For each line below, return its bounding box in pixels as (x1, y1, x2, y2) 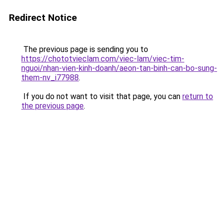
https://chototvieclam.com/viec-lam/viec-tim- (21, 54, 184, 63)
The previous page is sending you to (21, 45, 148, 54)
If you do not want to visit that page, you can (21, 92, 182, 101)
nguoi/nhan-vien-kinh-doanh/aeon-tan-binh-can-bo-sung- (21, 63, 217, 73)
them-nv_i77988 (21, 73, 79, 82)
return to (182, 92, 213, 101)
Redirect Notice (9, 12, 77, 23)
